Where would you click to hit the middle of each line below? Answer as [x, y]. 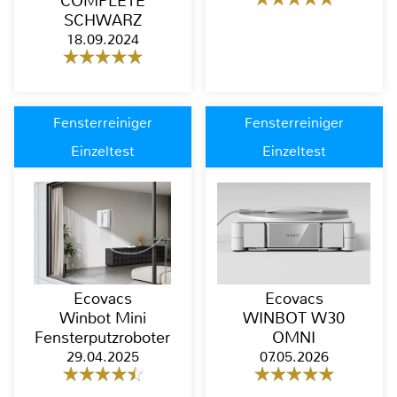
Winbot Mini [102, 319]
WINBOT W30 [294, 319]
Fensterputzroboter [103, 338]
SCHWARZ [102, 21]
